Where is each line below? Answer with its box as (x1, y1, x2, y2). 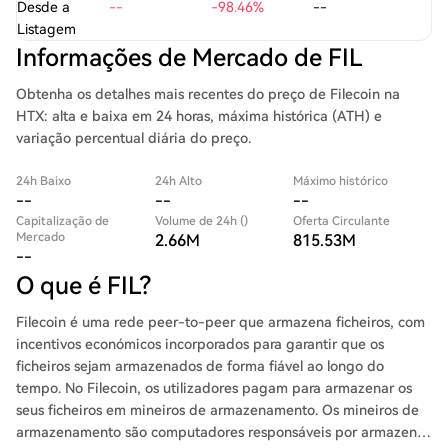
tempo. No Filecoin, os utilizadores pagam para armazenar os (16, 380, 412, 396)
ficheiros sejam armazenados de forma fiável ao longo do (16, 358, 384, 374)
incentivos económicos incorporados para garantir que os (16, 336, 384, 352)
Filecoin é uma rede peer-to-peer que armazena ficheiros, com (16, 314, 425, 330)
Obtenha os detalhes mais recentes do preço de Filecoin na (16, 86, 400, 102)
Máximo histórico (293, 174, 389, 188)
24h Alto (154, 174, 202, 188)
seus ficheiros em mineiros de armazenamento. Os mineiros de (16, 402, 419, 418)
